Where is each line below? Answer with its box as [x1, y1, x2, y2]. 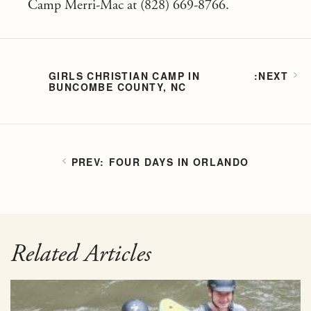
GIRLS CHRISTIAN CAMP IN [49, 69, 201, 83]
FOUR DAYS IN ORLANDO [108, 155, 249, 169]
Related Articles [10, 238, 151, 270]
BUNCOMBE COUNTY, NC [49, 80, 187, 94]
